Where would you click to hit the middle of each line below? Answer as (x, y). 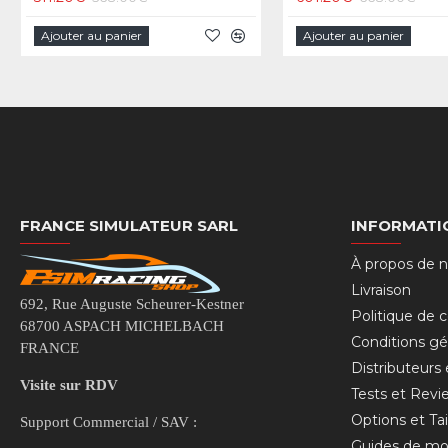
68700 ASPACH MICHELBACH (122, 326)
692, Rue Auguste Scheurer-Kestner (132, 304)
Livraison (380, 290)
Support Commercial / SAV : (108, 422)
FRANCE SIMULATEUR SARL (129, 225)
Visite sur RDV (69, 385)
